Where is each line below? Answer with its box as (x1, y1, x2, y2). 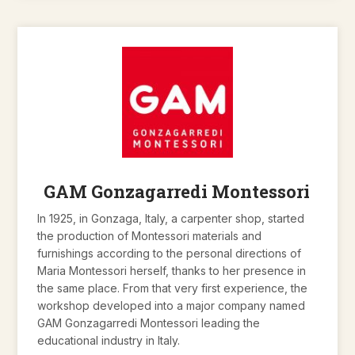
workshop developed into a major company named (37, 298, 306, 312)
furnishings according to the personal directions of (37, 246, 302, 260)
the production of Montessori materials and (37, 228, 262, 242)
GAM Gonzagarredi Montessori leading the (37, 315, 261, 330)
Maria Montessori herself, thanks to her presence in (37, 263, 307, 277)
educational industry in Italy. (37, 333, 184, 347)
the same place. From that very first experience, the (37, 281, 308, 295)
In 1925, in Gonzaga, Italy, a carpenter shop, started (37, 211, 305, 225)
